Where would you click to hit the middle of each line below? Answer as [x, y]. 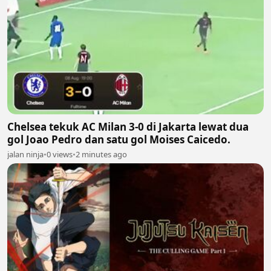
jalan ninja [25, 155]
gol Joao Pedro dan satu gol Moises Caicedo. [119, 140]
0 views [60, 155]
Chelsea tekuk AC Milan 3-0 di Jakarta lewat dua [128, 127]
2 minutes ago [101, 155]
